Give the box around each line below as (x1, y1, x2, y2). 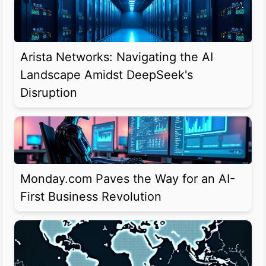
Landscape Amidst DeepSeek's (20, 68, 193, 83)
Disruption (20, 85, 77, 100)
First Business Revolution (20, 189, 161, 204)
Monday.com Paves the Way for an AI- (20, 172, 235, 186)
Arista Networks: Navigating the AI (20, 50, 213, 65)
